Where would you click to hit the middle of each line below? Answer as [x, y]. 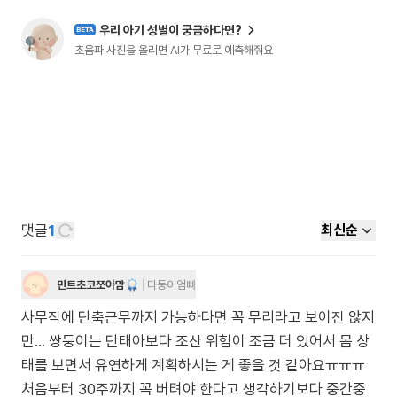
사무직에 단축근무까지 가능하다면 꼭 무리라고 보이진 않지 [198, 317]
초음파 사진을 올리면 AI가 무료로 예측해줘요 [174, 50]
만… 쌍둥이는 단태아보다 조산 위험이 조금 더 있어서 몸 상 [195, 341]
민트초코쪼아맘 [91, 284]
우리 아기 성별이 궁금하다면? [171, 30]
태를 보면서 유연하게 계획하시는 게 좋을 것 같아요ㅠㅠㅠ [193, 365]
